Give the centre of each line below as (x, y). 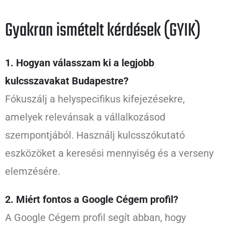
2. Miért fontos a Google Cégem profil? (92, 200)
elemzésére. (33, 172)
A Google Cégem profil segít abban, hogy (95, 218)
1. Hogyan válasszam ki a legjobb (80, 63)
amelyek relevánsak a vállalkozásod (85, 117)
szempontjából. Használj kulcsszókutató (95, 135)
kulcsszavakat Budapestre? (67, 81)
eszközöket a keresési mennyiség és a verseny (109, 153)
